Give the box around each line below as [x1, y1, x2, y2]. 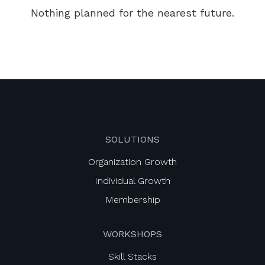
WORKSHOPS [103, 228, 162, 240]
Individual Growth [95, 175, 170, 186]
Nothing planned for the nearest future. [31, 7, 234, 19]
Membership [105, 194, 160, 205]
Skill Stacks [108, 251, 157, 262]
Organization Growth [88, 156, 177, 167]
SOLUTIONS [105, 134, 160, 145]
